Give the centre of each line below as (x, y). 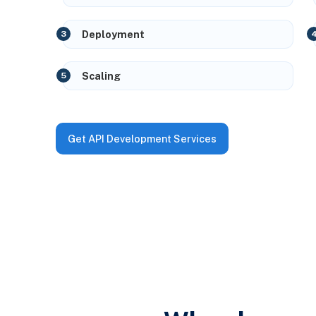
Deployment (114, 34)
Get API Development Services (142, 138)
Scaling (102, 75)
